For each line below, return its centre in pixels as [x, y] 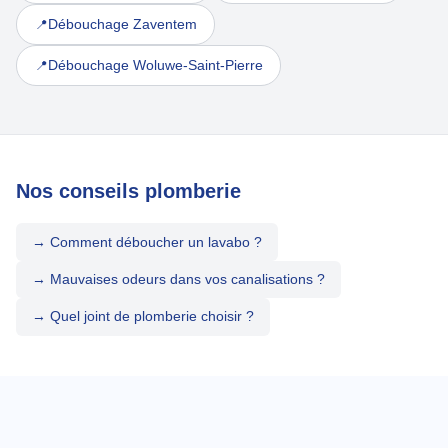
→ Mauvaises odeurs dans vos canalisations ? [178, 278]
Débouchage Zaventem [122, 24]
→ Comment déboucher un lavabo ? [147, 241]
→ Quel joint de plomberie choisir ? [143, 316]
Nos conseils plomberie [128, 191]
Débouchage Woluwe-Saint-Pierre [155, 65]
